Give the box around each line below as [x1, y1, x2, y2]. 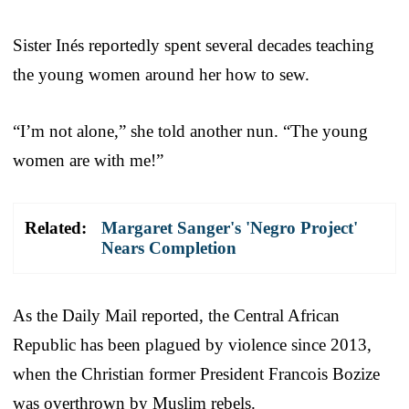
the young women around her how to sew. [13, 64, 309, 84]
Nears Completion [101, 237, 236, 257]
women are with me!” [13, 150, 163, 170]
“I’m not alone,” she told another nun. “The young [13, 121, 368, 141]
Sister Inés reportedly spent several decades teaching [13, 35, 374, 55]
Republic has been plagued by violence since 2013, [13, 334, 372, 354]
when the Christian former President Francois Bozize [13, 363, 380, 383]
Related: [25, 217, 87, 237]
